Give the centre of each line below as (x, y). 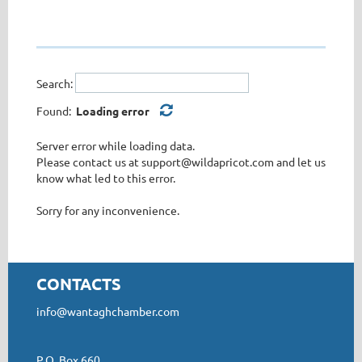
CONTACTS (79, 284)
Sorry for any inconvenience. (108, 210)
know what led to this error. (106, 178)
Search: (55, 83)
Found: (56, 111)
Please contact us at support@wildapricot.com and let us (181, 162)
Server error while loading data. (116, 146)
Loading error (114, 111)
